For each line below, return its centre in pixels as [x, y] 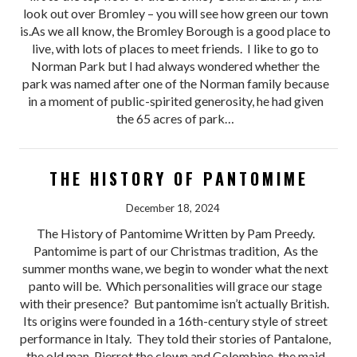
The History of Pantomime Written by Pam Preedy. [175, 233]
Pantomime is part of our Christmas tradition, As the [175, 251]
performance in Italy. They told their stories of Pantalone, [176, 339]
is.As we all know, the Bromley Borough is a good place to [176, 31]
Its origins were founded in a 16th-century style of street [176, 321]
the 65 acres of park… [176, 119]
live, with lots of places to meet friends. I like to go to [176, 49]
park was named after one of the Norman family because [175, 84]
